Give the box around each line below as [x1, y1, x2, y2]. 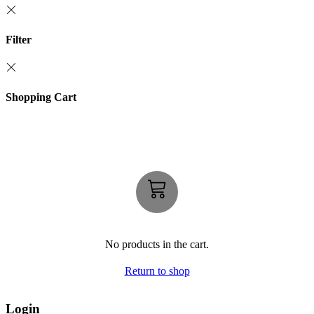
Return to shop [124, 265, 190, 278]
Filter [6, 34, 32, 46]
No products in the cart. [105, 238, 209, 251]
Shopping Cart [6, 91, 76, 103]
